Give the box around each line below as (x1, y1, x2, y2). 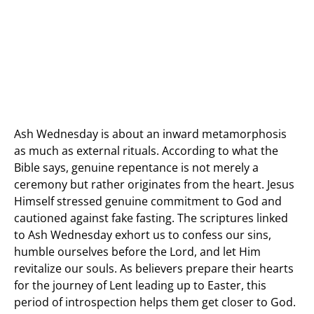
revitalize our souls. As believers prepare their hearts (14, 260, 294, 276)
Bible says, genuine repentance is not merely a (14, 159, 259, 175)
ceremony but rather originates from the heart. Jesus (14, 176, 294, 192)
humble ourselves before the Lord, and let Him (14, 243, 261, 259)
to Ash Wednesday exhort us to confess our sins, (14, 226, 271, 243)
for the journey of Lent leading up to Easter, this (14, 277, 266, 293)
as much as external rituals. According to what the (14, 142, 278, 158)
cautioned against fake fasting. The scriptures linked (14, 210, 288, 226)
